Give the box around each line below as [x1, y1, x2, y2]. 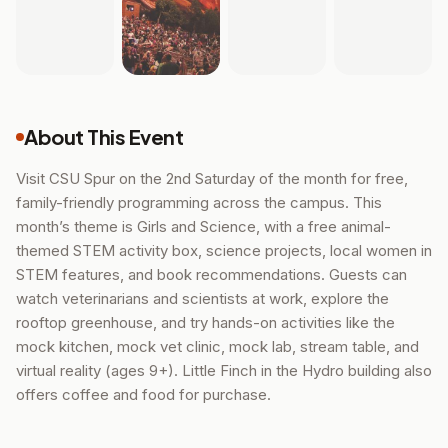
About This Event [24, 124, 183, 150]
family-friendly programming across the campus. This [16, 193, 382, 213]
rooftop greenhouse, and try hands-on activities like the [16, 313, 395, 333]
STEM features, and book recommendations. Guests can [16, 265, 407, 285]
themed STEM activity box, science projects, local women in [16, 241, 432, 261]
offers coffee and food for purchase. [16, 385, 271, 405]
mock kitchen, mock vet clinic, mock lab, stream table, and [16, 337, 419, 357]
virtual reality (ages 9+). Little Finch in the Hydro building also [16, 361, 432, 381]
